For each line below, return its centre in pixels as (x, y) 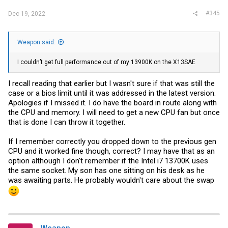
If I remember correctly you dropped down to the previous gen (112, 141)
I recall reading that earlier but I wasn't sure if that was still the (111, 83)
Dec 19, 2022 (27, 14)
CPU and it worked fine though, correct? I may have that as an (111, 151)
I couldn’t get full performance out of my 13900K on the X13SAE (106, 62)
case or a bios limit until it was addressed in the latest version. (112, 93)
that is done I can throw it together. (67, 122)
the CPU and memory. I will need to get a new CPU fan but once (114, 112)
